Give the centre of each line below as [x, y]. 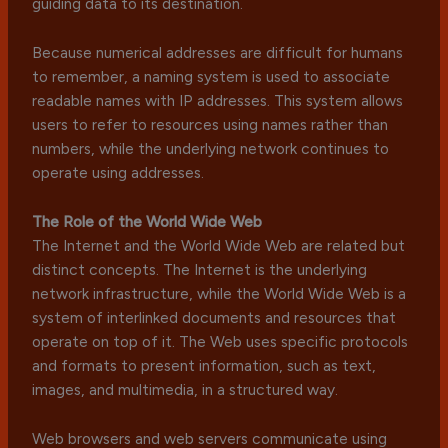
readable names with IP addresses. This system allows [218, 101]
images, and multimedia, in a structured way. [185, 390]
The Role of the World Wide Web [147, 222]
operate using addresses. [118, 173]
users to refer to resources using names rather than [210, 125]
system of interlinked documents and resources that [214, 318]
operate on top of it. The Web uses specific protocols [220, 342]
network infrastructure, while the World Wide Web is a [219, 294]
